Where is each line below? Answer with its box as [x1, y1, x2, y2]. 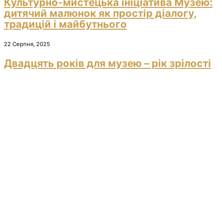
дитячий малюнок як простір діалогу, [4, 6, 197, 19]
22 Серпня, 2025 [4, 40, 50, 48]
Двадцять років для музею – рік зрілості [4, 56, 211, 69]
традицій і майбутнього [4, 17, 127, 30]
